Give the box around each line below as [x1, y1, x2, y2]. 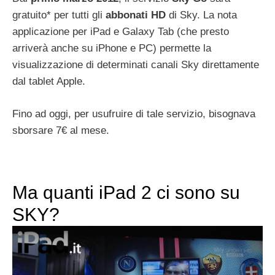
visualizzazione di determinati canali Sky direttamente [12, 59, 259, 71]
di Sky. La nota [166, 9, 237, 21]
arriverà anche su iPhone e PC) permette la [12, 42, 211, 55]
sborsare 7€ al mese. [12, 124, 109, 136]
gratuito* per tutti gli [12, 9, 106, 21]
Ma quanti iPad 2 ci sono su [12, 182, 240, 203]
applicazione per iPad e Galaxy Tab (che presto [12, 26, 229, 38]
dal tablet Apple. [12, 76, 85, 88]
